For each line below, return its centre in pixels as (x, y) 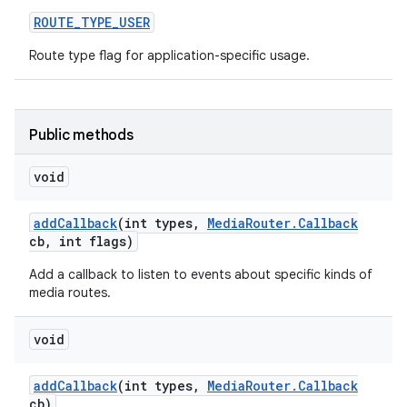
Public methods (81, 135)
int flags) (93, 241)
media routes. (70, 293)
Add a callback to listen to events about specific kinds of (201, 274)
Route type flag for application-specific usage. (169, 55)
